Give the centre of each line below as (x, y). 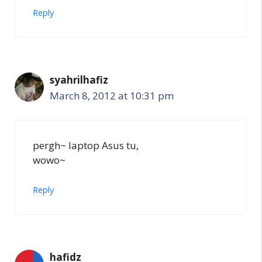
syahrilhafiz (79, 80)
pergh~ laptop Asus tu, (86, 145)
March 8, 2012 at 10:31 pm (112, 96)
